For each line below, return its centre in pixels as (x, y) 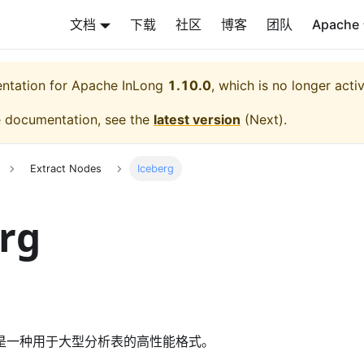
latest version (197, 119)
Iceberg (156, 169)
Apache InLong (117, 85)
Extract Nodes (65, 169)
